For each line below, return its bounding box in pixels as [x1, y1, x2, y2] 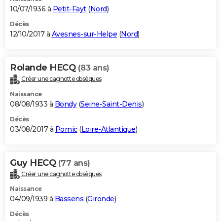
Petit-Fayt [52, 4, 86, 13]
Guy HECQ [10, 157, 58, 168]
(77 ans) [58, 158, 90, 168]
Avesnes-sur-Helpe [51, 29, 117, 38]
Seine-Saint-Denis [80, 99, 142, 109]
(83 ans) [77, 63, 110, 73]
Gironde [87, 194, 114, 204]
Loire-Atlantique [81, 124, 136, 134]
